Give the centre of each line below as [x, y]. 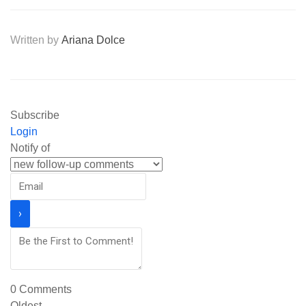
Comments [44, 289]
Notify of [30, 148]
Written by [36, 40]
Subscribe [35, 115]
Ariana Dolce [93, 40]
